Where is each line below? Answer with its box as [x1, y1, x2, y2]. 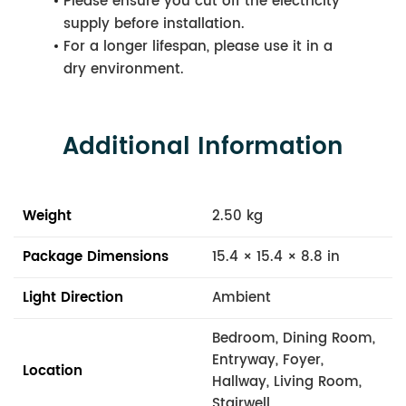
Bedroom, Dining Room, [212, 326, 375, 350]
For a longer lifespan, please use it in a [63, 34, 333, 58]
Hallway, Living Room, [212, 370, 362, 393]
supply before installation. [63, 12, 245, 35]
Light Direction [23, 285, 123, 309]
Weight [23, 204, 72, 227]
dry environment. [63, 57, 184, 81]
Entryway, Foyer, [212, 348, 324, 372]
